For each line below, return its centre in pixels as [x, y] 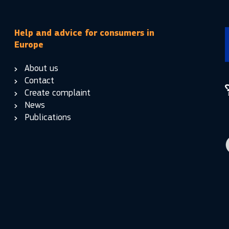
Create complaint [58, 93]
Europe [29, 45]
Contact [39, 80]
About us [41, 68]
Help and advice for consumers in [84, 33]
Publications [48, 117]
